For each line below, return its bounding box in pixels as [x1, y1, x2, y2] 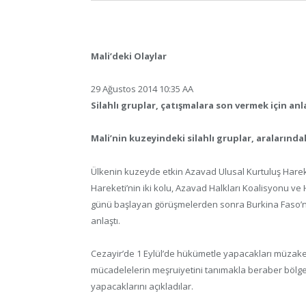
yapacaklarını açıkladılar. [91, 279, 193, 292]
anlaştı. [91, 214, 120, 227]
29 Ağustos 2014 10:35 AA [91, 83, 193, 96]
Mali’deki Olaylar [91, 50, 167, 63]
